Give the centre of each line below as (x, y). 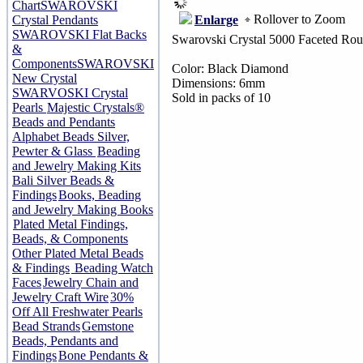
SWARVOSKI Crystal (70, 93)
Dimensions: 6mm (218, 83)
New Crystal (45, 78)
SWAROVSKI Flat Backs (79, 34)
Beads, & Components (70, 239)
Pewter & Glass (54, 151)
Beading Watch (112, 268)
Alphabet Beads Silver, (71, 137)
